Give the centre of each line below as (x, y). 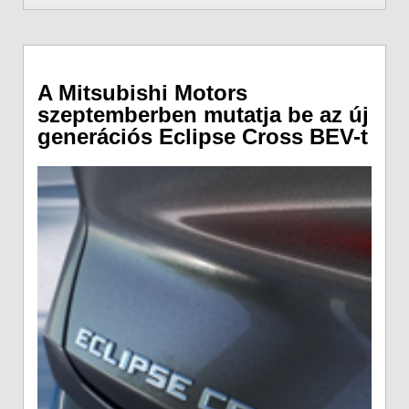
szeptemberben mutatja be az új (203, 115)
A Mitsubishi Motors (142, 93)
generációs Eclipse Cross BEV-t (203, 137)
